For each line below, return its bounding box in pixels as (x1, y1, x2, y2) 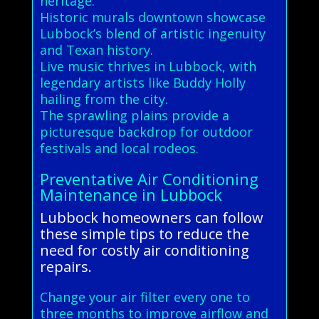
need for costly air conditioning (39, 240, 249, 260)
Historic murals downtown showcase (39, 8, 266, 26)
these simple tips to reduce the (39, 224, 249, 244)
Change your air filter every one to (39, 288, 250, 305)
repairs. (39, 256, 92, 276)
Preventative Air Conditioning (39, 167, 258, 189)
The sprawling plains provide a (39, 106, 229, 124)
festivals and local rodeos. (39, 139, 199, 157)
